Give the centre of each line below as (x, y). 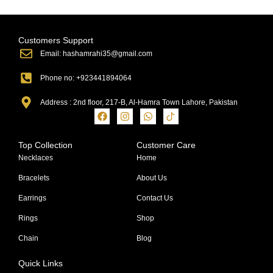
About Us (152, 178)
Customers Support (56, 41)
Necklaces (36, 158)
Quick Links (41, 264)
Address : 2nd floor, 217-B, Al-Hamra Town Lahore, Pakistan (139, 103)
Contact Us (155, 198)
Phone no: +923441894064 (86, 78)
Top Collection (45, 145)
